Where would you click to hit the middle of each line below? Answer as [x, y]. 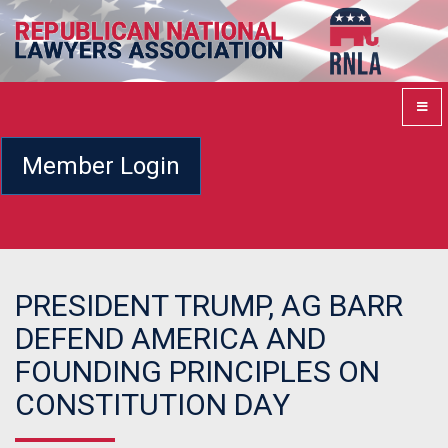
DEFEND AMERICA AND [170, 339]
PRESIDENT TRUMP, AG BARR [209, 306]
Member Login [101, 165]
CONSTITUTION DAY [152, 405]
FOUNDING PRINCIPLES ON [197, 372]
